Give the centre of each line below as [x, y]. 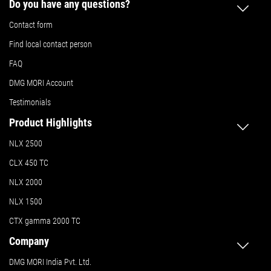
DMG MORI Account [41, 83]
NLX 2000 [26, 182]
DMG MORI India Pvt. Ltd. [50, 262]
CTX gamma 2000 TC [45, 221]
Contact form [31, 25]
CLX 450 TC [29, 163]
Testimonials [30, 103]
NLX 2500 [26, 144]
